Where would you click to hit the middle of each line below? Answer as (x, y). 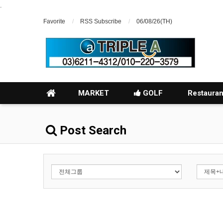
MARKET (94, 93)
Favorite (54, 21)
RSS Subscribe (101, 21)
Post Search (92, 130)
